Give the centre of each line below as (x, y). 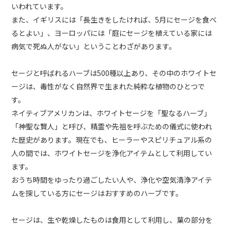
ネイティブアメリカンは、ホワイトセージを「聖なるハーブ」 (111, 113)
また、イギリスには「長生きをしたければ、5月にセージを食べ (114, 20)
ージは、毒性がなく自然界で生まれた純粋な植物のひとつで (108, 87)
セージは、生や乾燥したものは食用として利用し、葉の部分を (112, 220)
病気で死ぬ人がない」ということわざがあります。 (94, 46)
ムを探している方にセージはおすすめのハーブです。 (97, 193)
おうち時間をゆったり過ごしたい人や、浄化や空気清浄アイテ (112, 180)
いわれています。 (40, 6)
